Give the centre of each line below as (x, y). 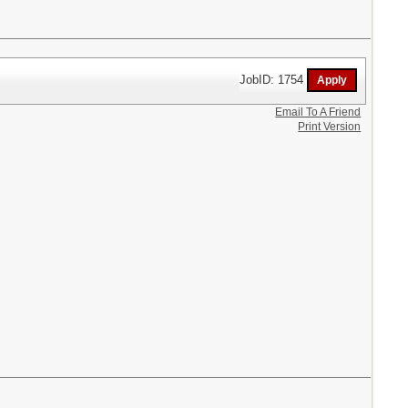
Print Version (330, 127)
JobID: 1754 (274, 79)
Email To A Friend (318, 112)
